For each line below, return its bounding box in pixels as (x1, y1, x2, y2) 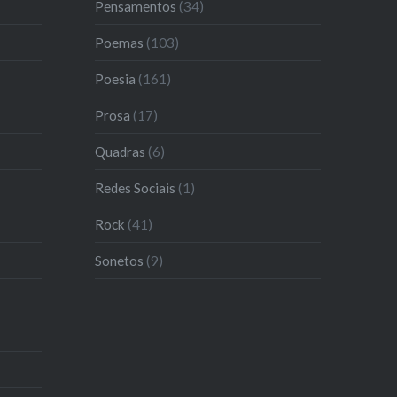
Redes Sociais (95, 179, 176, 196)
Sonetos (95, 252, 144, 269)
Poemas (95, 34, 144, 51)
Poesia (95, 70, 136, 87)
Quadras (95, 143, 146, 160)
